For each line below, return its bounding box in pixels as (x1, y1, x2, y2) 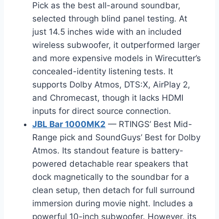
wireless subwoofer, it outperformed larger (32, 40, 200, 50)
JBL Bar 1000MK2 (32, 119, 106, 129)
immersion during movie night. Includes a (32, 198, 193, 208)
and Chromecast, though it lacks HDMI (32, 92, 183, 103)
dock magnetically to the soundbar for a (32, 172, 189, 182)
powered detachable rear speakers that (32, 158, 188, 169)
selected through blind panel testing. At (32, 13, 187, 23)
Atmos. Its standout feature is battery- (32, 145, 183, 155)
